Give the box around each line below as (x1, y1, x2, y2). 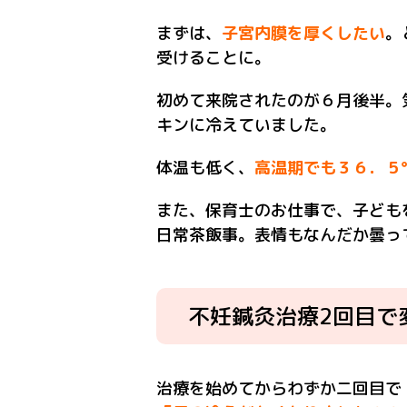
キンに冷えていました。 (156, 114, 336, 136)
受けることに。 (156, 46, 271, 69)
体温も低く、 (156, 156, 254, 179)
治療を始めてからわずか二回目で (156, 377, 402, 400)
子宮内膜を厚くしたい (222, 22, 385, 45)
